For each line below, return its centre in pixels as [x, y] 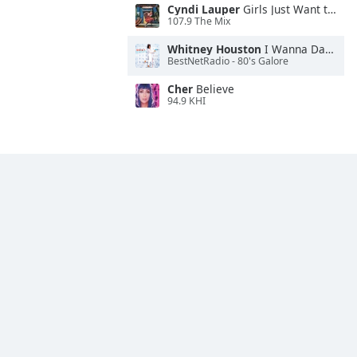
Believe [214, 89]
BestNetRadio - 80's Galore [228, 61]
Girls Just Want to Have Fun [284, 9]
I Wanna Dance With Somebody [293, 49]
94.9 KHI [186, 101]
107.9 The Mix [199, 22]
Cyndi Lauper [204, 9]
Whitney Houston [214, 49]
